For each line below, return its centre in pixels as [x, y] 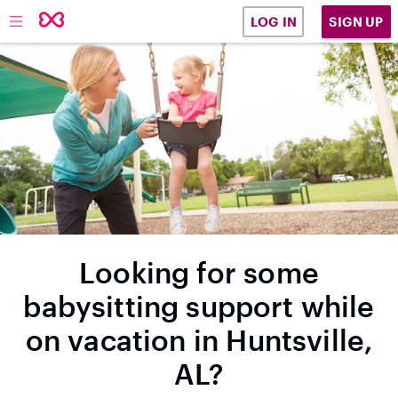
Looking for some [199, 272]
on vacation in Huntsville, [199, 340]
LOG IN [273, 22]
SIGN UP [356, 21]
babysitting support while [199, 306]
